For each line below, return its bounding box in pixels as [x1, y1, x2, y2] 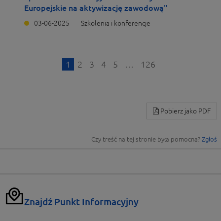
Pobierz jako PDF [159, 107, 211, 115]
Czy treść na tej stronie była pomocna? [91, 136, 202, 143]
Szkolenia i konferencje [81, 19, 150, 27]
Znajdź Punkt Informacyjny [24, 196, 139, 207]
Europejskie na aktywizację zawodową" [24, 3, 167, 12]
